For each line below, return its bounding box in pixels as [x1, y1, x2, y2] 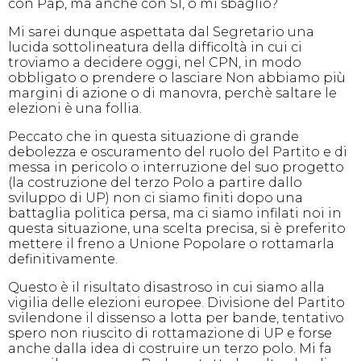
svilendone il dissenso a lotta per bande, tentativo [8, 310, 344, 326]
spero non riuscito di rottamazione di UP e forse [8, 326, 332, 341]
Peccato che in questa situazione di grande [8, 129, 299, 144]
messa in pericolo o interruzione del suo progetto [8, 160, 344, 175]
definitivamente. [8, 251, 118, 267]
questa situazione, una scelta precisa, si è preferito [8, 221, 346, 236]
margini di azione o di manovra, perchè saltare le [8, 85, 337, 101]
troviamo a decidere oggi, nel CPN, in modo [8, 55, 301, 70]
